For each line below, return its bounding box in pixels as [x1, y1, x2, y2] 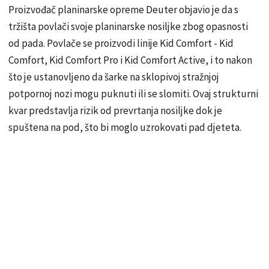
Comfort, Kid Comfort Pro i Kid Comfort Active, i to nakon [8, 53, 252, 67]
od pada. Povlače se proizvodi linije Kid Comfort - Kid [8, 36, 234, 50]
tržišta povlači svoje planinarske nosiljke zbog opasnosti [8, 19, 248, 33]
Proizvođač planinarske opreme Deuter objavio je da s [8, 2, 238, 16]
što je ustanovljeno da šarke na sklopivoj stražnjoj [8, 70, 219, 83]
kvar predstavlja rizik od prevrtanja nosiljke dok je [8, 103, 222, 117]
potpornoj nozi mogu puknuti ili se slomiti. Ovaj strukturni [8, 86, 258, 100]
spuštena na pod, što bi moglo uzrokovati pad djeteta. [8, 120, 241, 134]
